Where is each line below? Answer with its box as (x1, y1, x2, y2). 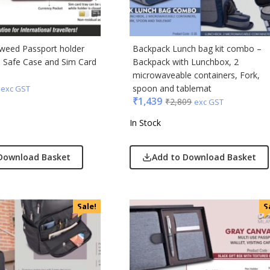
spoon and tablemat (133, 83, 212, 95)
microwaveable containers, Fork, (133, 69, 260, 81)
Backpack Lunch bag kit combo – (133, 43, 262, 55)
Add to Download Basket (152, 151, 257, 163)
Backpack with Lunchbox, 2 (133, 56, 239, 68)
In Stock (130, 117, 162, 129)
